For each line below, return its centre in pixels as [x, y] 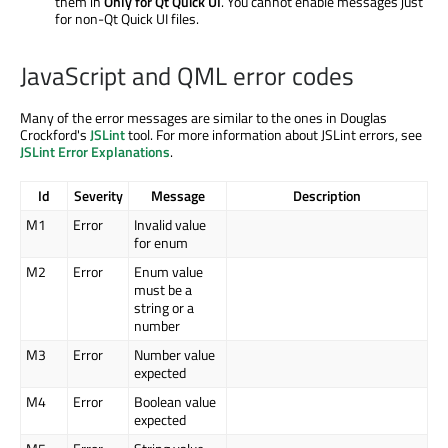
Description [327, 196]
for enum [161, 243]
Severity [98, 196]
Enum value [168, 272]
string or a [164, 308]
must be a [163, 290]
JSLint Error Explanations [95, 152]
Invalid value [170, 225]
